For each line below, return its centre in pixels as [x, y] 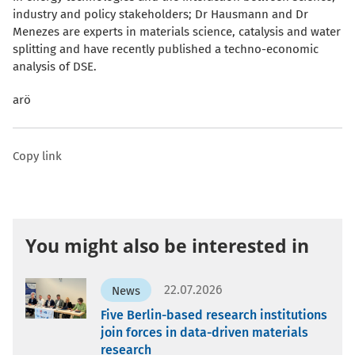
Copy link [37, 156]
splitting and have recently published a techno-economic [166, 49]
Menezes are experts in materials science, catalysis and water [177, 31]
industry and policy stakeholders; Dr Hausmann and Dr [160, 14]
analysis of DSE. [55, 66]
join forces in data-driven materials [204, 332]
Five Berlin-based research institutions [214, 315]
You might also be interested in [167, 245]
